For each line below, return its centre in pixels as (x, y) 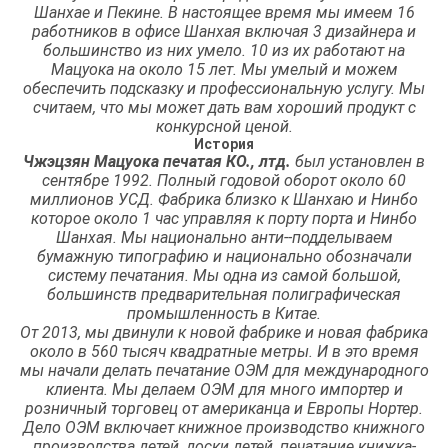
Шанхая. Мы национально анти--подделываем (224, 237)
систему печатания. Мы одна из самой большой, (224, 275)
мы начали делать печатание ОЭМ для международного (224, 370)
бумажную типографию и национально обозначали (224, 256)
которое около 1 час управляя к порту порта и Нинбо (224, 218)
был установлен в (358, 161)
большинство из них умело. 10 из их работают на (224, 50)
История (224, 143)
